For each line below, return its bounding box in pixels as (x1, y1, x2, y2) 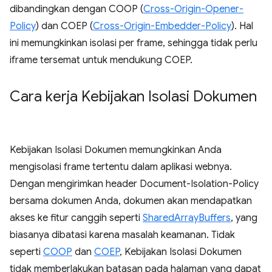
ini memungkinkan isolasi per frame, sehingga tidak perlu (10, 37, 257, 49)
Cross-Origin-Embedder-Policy (93, 20, 231, 32)
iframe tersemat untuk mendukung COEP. (10, 54, 192, 66)
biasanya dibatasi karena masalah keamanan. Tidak (10, 229, 235, 241)
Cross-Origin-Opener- (143, 3, 243, 15)
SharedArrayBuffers (143, 212, 231, 224)
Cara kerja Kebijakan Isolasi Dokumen (10, 87, 257, 106)
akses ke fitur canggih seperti (10, 212, 143, 224)
